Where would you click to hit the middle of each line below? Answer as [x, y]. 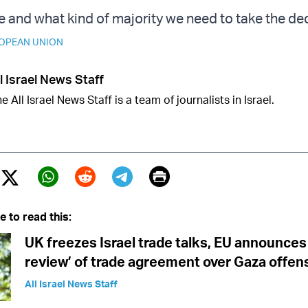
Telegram [154, 197]
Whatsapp [85, 197]
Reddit [104, 197]
